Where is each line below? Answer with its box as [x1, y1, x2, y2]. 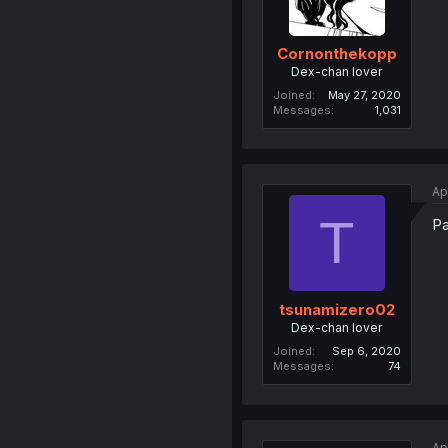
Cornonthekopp [276, 44, 397, 63]
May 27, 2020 [327, 88, 401, 102]
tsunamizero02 [278, 299, 395, 319]
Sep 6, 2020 [331, 343, 401, 358]
